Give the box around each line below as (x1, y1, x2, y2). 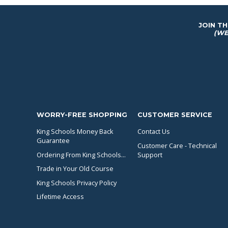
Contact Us (137, 126, 170, 136)
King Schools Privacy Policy (37, 178, 117, 187)
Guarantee (37, 135, 70, 145)
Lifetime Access (37, 192, 84, 202)
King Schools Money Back (37, 126, 113, 136)
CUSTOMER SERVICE (137, 110, 212, 119)
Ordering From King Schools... (37, 150, 126, 159)
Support (137, 150, 162, 159)
